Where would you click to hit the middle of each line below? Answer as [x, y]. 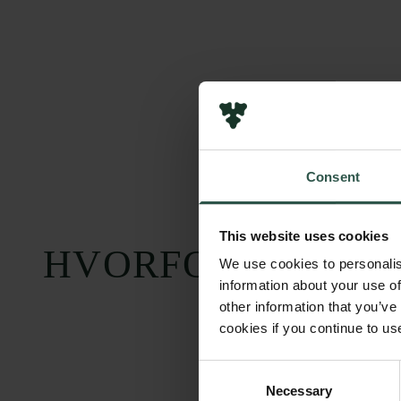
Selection [225, 391]
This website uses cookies [303, 235]
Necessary [299, 391]
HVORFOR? [151, 264]
